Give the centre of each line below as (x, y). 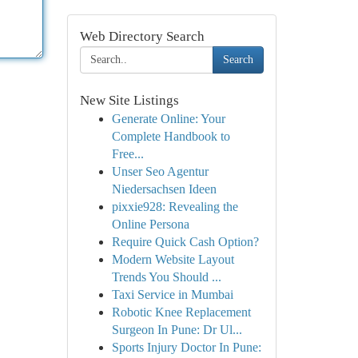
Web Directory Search (142, 36)
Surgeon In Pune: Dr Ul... (177, 330)
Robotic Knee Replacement (181, 312)
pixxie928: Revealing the (175, 207)
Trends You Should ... (166, 277)
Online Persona (150, 224)
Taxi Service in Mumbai (172, 294)
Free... (127, 154)
